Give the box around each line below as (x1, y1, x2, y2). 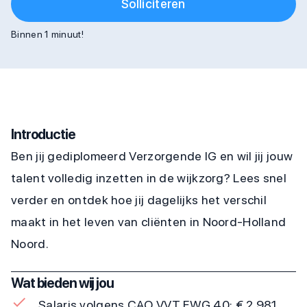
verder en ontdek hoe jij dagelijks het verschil (11, 193, 267, 207)
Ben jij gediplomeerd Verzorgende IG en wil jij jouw (11, 149, 293, 163)
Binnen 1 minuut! (11, 29, 84, 40)
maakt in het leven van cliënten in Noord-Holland (11, 214, 286, 229)
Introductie (11, 126, 75, 143)
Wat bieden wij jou (11, 275, 114, 291)
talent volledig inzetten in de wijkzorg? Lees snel (11, 171, 286, 185)
